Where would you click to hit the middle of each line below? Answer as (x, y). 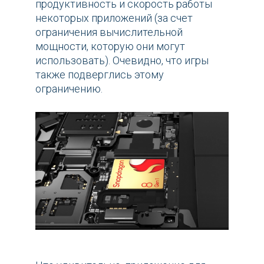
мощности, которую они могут (110, 47)
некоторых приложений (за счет (114, 18)
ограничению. (69, 89)
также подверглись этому (100, 75)
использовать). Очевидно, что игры (122, 61)
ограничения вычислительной (109, 32)
